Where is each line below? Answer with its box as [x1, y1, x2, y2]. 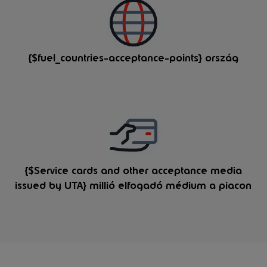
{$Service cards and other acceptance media [24, 164, 243, 178]
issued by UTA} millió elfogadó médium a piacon [15, 179, 252, 193]
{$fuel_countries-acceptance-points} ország [28, 51, 239, 64]
